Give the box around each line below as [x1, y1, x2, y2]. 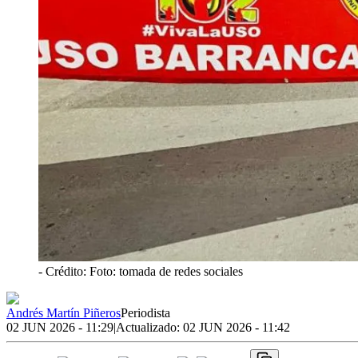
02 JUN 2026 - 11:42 [183, 320, 290, 334]
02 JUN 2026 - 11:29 [6, 320, 113, 334]
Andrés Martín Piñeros [6, 305, 121, 320]
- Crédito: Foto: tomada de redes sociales [38, 264, 243, 278]
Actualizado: [116, 320, 183, 334]
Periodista [121, 305, 170, 320]
